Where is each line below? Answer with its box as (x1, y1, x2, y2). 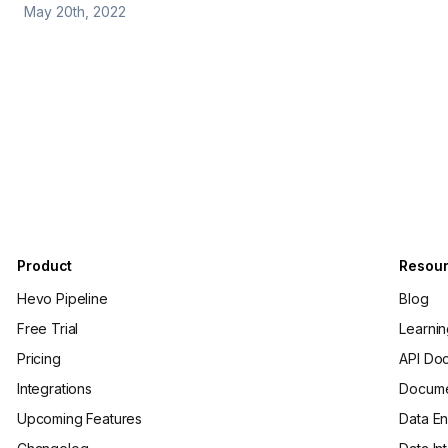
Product (17, 257, 73, 274)
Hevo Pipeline (17, 290, 108, 307)
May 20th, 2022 (24, 3, 126, 20)
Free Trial (17, 320, 79, 337)
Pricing (17, 350, 61, 367)
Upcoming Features (17, 410, 143, 427)
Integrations (17, 380, 92, 397)
